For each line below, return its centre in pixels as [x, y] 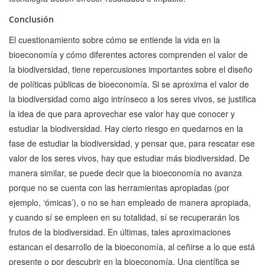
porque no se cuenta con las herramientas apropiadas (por [119, 188]
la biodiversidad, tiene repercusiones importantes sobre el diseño [131, 70]
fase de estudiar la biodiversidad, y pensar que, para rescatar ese [132, 143]
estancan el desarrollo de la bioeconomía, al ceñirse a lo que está [132, 247]
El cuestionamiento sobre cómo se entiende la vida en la [114, 40]
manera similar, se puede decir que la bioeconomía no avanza [125, 173]
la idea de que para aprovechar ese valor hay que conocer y [122, 114]
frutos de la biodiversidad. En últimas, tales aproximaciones [120, 232]
